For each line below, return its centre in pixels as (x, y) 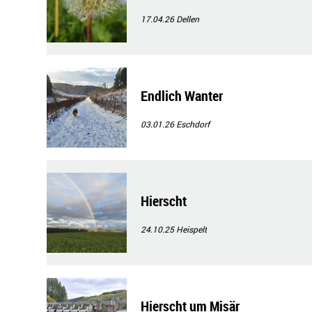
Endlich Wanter (182, 96)
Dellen (188, 19)
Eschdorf (193, 124)
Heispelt (192, 229)
